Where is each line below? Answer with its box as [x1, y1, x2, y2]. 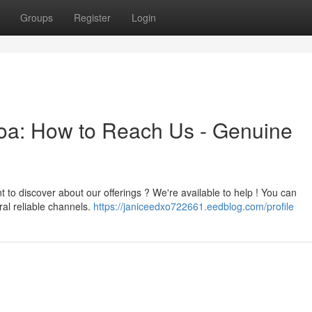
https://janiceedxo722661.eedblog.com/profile [93, 199, 294, 213]
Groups [20, 10, 53, 24]
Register [74, 10, 111, 24]
